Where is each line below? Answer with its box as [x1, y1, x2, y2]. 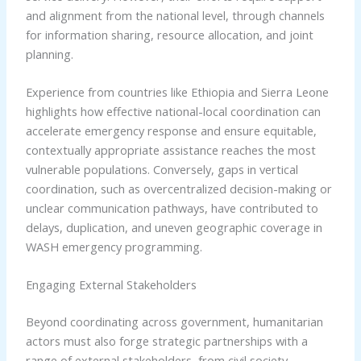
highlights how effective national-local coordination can [25, 102, 321, 119]
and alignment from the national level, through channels [25, 6, 325, 23]
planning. [25, 45, 73, 62]
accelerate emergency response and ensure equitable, [25, 122, 317, 139]
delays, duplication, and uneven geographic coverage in [25, 218, 322, 235]
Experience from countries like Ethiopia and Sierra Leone [25, 83, 329, 100]
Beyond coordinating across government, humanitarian [25, 313, 323, 330]
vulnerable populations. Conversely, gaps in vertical [25, 160, 298, 177]
